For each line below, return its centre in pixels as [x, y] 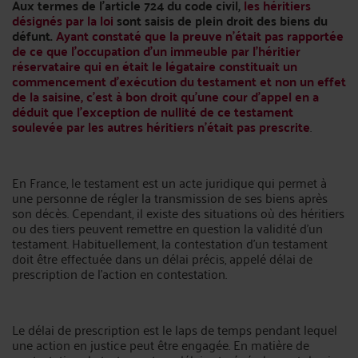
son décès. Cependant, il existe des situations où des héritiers [178, 213]
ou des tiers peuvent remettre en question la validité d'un [167, 228]
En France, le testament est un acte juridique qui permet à [169, 182]
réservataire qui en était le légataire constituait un [155, 66]
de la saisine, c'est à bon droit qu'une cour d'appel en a [165, 96]
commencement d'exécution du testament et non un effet [179, 81]
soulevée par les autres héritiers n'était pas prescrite [161, 127]
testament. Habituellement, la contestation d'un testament [170, 243]
